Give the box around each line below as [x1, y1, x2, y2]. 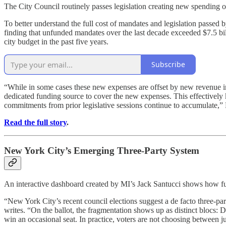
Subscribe [151, 60, 185, 70]
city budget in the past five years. [4, 37, 108, 46]
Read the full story [4, 118, 67, 127]
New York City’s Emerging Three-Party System [4, 145, 199, 156]
